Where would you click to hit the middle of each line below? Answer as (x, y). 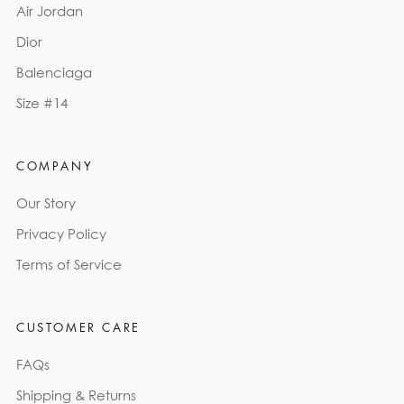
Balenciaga (54, 72)
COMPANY (55, 165)
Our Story (46, 202)
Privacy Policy (61, 233)
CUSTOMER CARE (78, 326)
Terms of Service (69, 264)
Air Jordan (50, 10)
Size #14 (42, 102)
